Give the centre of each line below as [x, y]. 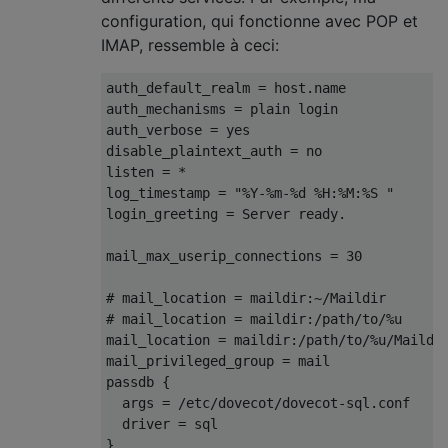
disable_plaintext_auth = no [214, 151]
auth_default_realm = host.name [226, 88]
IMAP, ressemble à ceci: [190, 45]
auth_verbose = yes [178, 130]
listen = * [146, 172]
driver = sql [162, 424]
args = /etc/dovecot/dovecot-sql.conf [258, 403]
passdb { [138, 382]
